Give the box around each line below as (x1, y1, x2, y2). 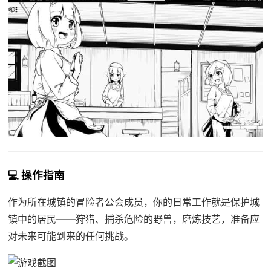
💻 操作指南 (7, 169, 65, 182)
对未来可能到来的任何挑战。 (7, 230, 134, 243)
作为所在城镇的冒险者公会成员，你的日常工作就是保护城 (7, 196, 260, 209)
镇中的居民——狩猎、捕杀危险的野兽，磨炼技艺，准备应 (7, 213, 260, 226)
